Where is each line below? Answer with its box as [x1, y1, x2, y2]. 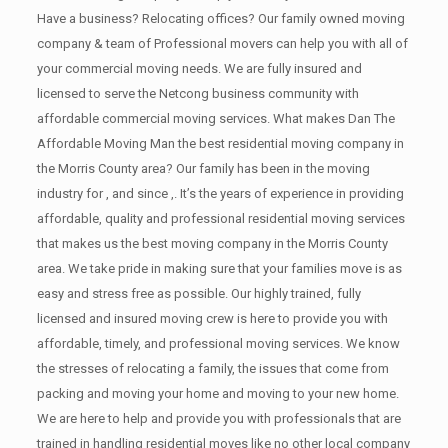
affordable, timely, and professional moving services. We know [36, 335, 400, 351]
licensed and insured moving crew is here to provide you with [36, 310, 388, 326]
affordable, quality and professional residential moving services [36, 210, 405, 226]
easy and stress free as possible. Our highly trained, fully [36, 285, 361, 301]
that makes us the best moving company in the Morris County [36, 235, 388, 251]
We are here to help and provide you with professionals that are [36, 410, 401, 426]
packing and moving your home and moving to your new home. [36, 385, 399, 401]
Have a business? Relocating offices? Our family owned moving [36, 10, 405, 26]
